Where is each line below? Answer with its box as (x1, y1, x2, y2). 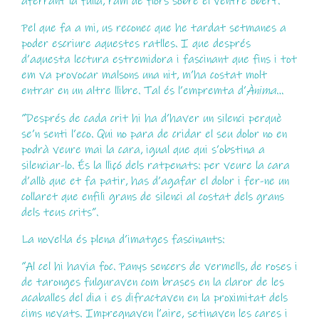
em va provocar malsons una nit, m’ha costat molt (21, 68, 267, 83)
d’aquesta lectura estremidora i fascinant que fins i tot (21, 52, 297, 67)
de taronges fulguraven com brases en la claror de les (21, 275, 284, 290)
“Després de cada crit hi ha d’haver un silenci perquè (21, 110, 282, 125)
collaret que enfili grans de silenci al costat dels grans (21, 189, 284, 204)
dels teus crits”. (21, 204, 98, 219)
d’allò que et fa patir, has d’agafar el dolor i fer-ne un (21, 173, 289, 188)
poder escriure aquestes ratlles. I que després (21, 36, 251, 51)
